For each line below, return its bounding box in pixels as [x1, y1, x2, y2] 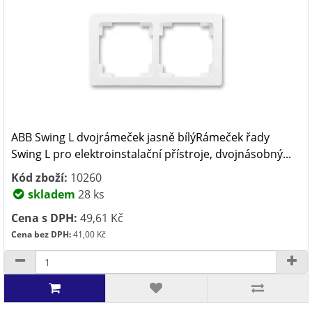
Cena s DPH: [11, 210, 77, 226]
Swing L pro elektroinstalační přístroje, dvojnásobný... [11, 146, 291, 162]
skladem [25, 187, 75, 202]
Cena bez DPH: [11, 228, 71, 240]
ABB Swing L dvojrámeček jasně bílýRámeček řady [11, 130, 270, 145]
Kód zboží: [11, 170, 68, 185]
